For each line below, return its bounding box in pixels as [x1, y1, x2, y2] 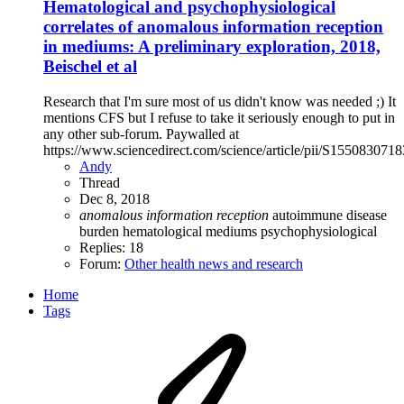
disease [346, 207, 387, 223]
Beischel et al [43, 57, 137, 77]
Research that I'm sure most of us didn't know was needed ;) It [43, 93, 396, 109]
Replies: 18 [79, 239, 143, 255]
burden [79, 223, 123, 239]
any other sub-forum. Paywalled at [43, 125, 239, 142]
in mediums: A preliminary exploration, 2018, [43, 37, 381, 57]
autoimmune [272, 207, 346, 223]
